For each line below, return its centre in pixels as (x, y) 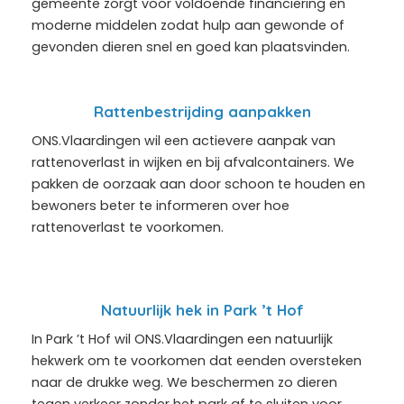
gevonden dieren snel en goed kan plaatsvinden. (191, 46)
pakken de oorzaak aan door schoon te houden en (198, 184)
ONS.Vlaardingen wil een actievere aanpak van (184, 140)
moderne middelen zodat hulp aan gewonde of (188, 25)
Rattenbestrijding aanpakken (202, 111)
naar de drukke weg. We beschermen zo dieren (184, 382)
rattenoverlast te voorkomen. (128, 227)
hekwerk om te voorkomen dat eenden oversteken (197, 360)
